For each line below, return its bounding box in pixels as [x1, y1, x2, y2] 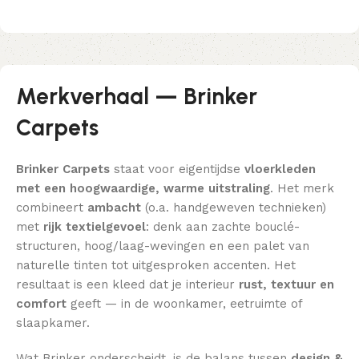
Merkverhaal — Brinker [16, 82, 257, 110]
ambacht [87, 200, 141, 215]
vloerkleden [244, 161, 316, 176]
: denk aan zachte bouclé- [146, 219, 300, 234]
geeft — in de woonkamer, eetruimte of [67, 296, 302, 311]
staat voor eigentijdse [110, 161, 244, 176]
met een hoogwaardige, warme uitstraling [16, 180, 270, 196]
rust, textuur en [239, 276, 334, 292]
